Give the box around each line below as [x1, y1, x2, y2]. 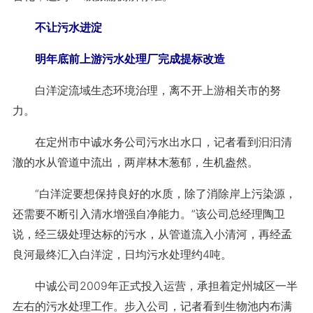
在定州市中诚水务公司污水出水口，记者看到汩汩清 [12, 135, 292, 149]
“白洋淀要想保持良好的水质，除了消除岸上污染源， [12, 187, 296, 201]
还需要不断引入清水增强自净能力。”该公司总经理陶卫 [12, 207, 285, 221]
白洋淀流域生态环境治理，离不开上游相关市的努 [12, 83, 281, 97]
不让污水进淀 [12, 20, 102, 34]
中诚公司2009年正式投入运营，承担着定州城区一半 [12, 279, 298, 293]
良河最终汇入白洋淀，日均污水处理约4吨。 [12, 247, 232, 261]
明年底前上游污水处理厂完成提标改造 [12, 52, 225, 66]
